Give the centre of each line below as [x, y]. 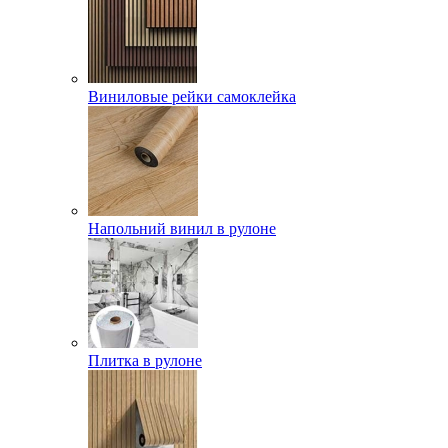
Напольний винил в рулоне [182, 228]
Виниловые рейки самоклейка [192, 96]
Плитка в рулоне [145, 360]
